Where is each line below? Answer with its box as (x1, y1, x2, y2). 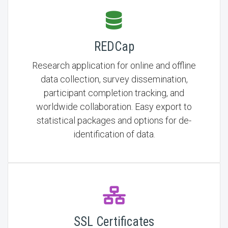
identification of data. (73, 129, 155, 139)
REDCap (94, 39, 134, 54)
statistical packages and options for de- (37, 115, 191, 126)
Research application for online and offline (32, 60, 196, 71)
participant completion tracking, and (44, 88, 184, 98)
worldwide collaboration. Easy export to (36, 101, 192, 112)
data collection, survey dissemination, (40, 74, 188, 84)
